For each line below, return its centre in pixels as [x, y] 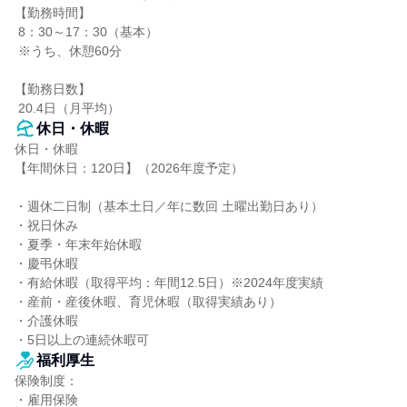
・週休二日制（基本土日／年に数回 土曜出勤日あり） [169, 206]
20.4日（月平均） [69, 108]
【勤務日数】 [53, 89]
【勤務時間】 [53, 13]
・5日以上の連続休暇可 [82, 340]
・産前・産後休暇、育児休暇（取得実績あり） [148, 302]
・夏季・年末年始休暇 [78, 244]
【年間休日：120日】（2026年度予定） [129, 168]
